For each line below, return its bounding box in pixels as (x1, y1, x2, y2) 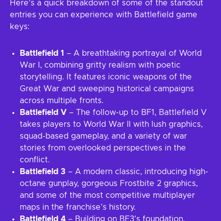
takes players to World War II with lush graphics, (20, 120, 203, 128)
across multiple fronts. (20, 97, 104, 105)
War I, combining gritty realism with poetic (20, 61, 181, 69)
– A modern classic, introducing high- (66, 168, 208, 176)
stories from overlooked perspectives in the (20, 144, 186, 152)
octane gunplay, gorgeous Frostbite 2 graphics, (20, 180, 198, 187)
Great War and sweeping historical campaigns (20, 85, 194, 93)
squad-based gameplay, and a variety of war (20, 132, 187, 140)
